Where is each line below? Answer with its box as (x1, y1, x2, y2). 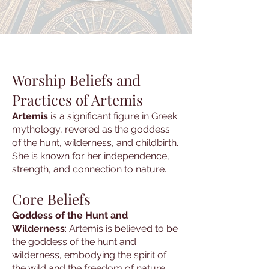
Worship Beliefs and (12, 70, 141, 89)
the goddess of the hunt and (12, 236, 136, 247)
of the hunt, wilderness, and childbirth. (12, 137, 178, 148)
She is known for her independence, (12, 150, 169, 162)
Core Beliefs (12, 189, 91, 208)
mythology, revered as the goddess (12, 124, 170, 135)
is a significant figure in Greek (48, 110, 177, 122)
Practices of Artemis (12, 90, 143, 109)
